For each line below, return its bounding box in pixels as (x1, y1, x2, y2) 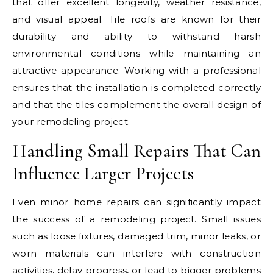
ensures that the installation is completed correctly (12, 81, 261, 93)
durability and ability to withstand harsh (12, 30, 261, 42)
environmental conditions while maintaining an (12, 47, 261, 59)
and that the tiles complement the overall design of (12, 98, 261, 110)
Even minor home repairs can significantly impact (12, 196, 261, 208)
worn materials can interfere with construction (12, 247, 261, 259)
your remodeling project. (12, 115, 130, 127)
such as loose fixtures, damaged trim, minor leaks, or (12, 230, 261, 242)
